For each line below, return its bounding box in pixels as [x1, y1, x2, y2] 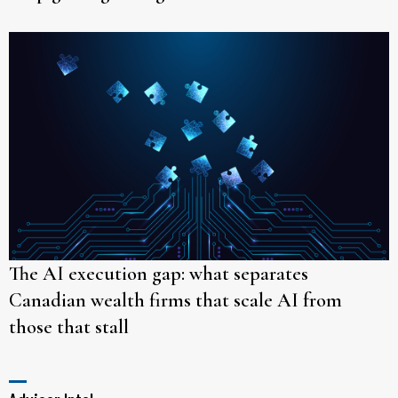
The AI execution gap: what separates [9, 261, 308, 285]
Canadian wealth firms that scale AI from [9, 288, 342, 312]
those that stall [9, 314, 129, 338]
